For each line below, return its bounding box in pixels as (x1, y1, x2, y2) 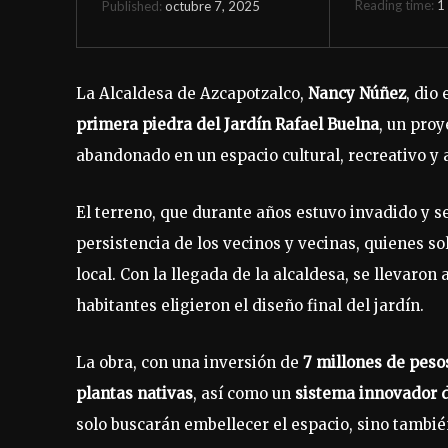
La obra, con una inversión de (76, 352, 303, 372)
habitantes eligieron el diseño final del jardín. (76, 295, 424, 315)
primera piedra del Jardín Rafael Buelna (76, 114, 379, 134)
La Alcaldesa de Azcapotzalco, (76, 83, 308, 103)
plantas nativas (76, 383, 193, 403)
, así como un (193, 383, 295, 403)
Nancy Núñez (308, 83, 406, 103)
